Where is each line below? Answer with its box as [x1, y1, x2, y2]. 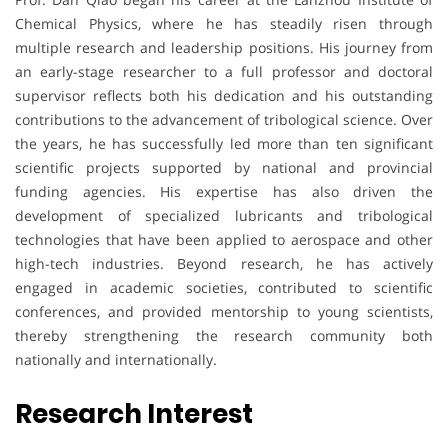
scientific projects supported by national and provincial [15, 157, 433, 177]
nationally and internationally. [15, 349, 217, 369]
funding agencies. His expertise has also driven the [15, 181, 433, 201]
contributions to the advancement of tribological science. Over [15, 109, 433, 129]
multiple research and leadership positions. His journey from [15, 37, 433, 57]
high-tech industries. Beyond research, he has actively [15, 253, 433, 273]
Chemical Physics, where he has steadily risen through [15, 13, 433, 33]
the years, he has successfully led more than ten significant [15, 133, 433, 153]
